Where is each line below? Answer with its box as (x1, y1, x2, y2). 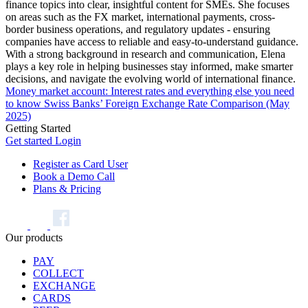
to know (5, 97, 44, 109)
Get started (5, 134, 55, 146)
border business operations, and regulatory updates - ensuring (5, 23, 270, 35)
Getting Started (5, 122, 71, 134)
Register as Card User (33, 157, 128, 170)
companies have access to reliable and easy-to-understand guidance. (5, 35, 298, 47)
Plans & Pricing (33, 182, 101, 195)
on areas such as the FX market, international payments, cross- (5, 10, 275, 23)
